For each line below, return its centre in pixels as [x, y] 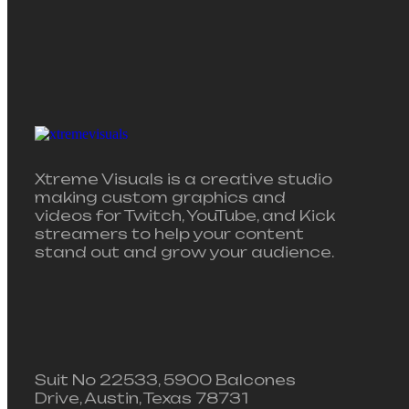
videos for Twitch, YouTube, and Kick [185, 216]
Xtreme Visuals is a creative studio [184, 179]
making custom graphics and [160, 198]
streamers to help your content [169, 234]
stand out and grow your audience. [184, 252]
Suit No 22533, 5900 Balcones [165, 380]
